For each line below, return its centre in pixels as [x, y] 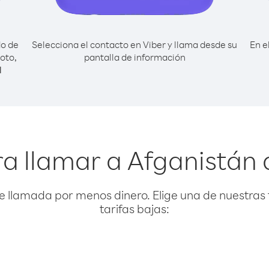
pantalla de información [134, 57]
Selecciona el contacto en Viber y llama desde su [134, 44]
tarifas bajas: [134, 209]
